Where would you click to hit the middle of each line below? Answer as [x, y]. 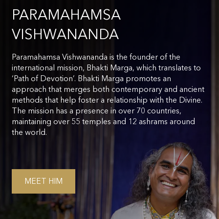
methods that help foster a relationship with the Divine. [107, 100]
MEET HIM [44, 181]
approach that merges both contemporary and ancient [108, 89]
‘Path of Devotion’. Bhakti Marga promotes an [91, 78]
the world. [29, 132]
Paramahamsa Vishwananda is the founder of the [96, 57]
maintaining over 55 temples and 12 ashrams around [103, 121]
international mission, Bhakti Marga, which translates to [106, 67]
